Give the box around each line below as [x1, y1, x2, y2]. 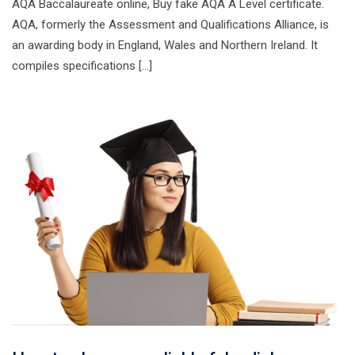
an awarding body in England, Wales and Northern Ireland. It [12, 37, 318, 52]
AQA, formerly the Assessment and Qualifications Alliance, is [12, 17, 329, 32]
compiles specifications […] [12, 58, 152, 73]
